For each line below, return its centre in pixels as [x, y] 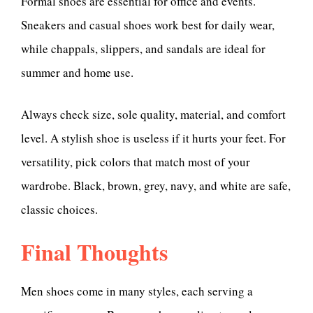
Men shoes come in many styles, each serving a [137, 291]
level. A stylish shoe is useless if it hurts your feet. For [153, 138]
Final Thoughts [94, 252]
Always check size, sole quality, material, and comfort [153, 114]
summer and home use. [77, 73]
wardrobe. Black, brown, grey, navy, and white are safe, [156, 185]
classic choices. [59, 209]
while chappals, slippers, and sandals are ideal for [143, 49]
